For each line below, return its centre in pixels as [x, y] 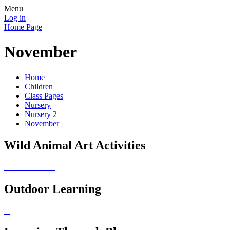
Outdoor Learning [53, 189]
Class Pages [44, 95]
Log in [15, 18]
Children [39, 86]
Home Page [23, 27]
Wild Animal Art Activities [75, 145]
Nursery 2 [41, 114]
